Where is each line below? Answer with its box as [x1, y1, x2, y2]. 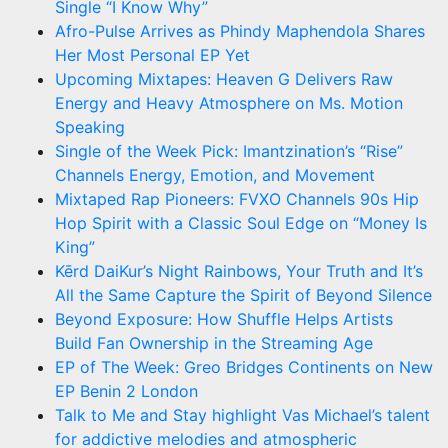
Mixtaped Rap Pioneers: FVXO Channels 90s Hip [55, 188, 419, 209]
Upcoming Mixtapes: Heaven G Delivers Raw [55, 68, 393, 89]
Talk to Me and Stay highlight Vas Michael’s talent [55, 404, 430, 425]
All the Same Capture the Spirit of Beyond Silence [55, 284, 432, 305]
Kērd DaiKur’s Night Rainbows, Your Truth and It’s [55, 260, 423, 281]
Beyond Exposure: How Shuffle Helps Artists [55, 308, 393, 329]
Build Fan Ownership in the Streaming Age [55, 332, 373, 353]
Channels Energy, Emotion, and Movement [55, 164, 375, 185]
